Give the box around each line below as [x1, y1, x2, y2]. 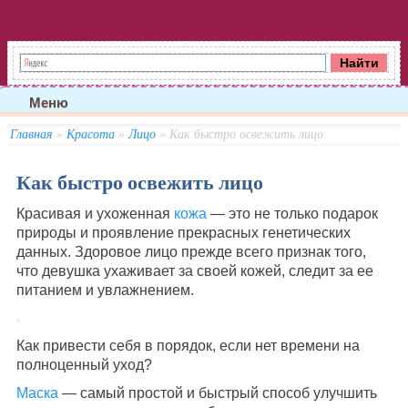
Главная [9, 127, 53, 141]
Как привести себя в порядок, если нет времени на [15, 337, 360, 353]
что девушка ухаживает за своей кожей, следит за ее [15, 262, 373, 279]
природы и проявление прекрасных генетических [15, 224, 351, 240]
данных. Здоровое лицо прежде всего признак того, [15, 243, 366, 260]
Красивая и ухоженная [15, 205, 170, 221]
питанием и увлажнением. [15, 281, 194, 298]
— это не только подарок [206, 205, 378, 221]
